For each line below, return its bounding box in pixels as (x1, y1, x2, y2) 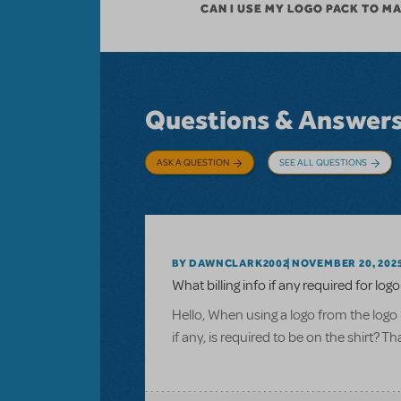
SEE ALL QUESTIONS (279, 155, 367, 168)
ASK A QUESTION (157, 155, 229, 168)
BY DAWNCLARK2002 (172, 256, 289, 269)
